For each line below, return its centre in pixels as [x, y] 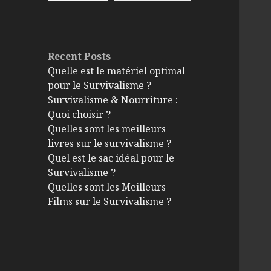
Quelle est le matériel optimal [117, 71]
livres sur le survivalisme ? [110, 144]
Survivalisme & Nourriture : [113, 100]
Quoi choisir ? [80, 115]
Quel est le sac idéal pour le [111, 158]
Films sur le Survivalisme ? [110, 202]
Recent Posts [80, 57]
